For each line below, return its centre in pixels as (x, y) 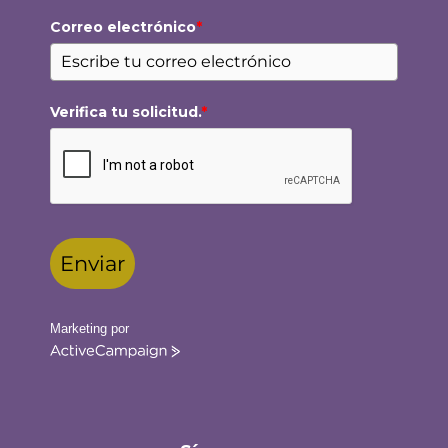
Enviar (92, 263)
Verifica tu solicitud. (125, 112)
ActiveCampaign (96, 353)
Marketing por (89, 328)
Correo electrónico (123, 27)
